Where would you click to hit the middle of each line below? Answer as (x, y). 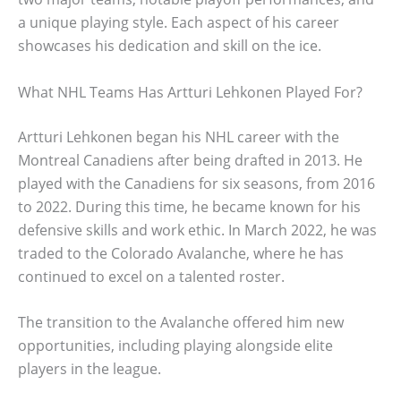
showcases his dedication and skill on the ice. (170, 45)
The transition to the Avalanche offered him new (181, 323)
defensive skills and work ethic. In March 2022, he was (197, 230)
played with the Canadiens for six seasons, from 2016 (196, 183)
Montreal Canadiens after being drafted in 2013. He (190, 160)
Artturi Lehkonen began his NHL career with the (179, 137)
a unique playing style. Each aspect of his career (179, 22)
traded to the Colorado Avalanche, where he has (181, 253)
